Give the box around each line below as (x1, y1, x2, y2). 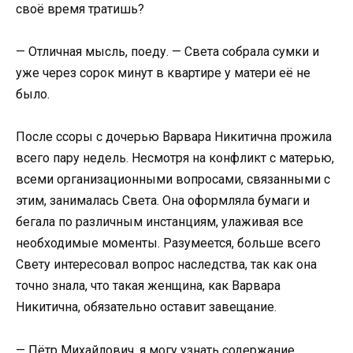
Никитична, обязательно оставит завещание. (16, 299, 277, 315)
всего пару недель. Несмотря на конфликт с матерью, (16, 150, 334, 166)
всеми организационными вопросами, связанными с (16, 172, 330, 188)
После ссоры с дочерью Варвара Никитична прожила (16, 129, 332, 145)
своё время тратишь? (16, 2, 144, 17)
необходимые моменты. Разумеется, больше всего (16, 236, 321, 251)
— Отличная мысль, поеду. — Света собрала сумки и (16, 44, 319, 60)
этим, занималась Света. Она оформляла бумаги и (16, 193, 310, 209)
